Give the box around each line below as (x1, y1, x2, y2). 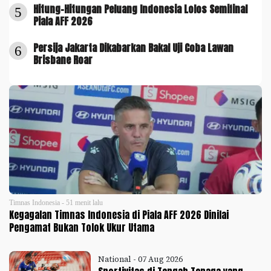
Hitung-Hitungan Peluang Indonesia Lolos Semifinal (33, 2, 247, 17)
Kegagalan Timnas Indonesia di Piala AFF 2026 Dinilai (9, 207, 229, 223)
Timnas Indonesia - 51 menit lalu (9, 198, 103, 207)
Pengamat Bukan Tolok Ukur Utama (9, 220, 154, 235)
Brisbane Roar (33, 53, 93, 68)
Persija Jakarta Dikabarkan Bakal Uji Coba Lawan (33, 41, 233, 56)
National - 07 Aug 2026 (98, 254, 183, 265)
